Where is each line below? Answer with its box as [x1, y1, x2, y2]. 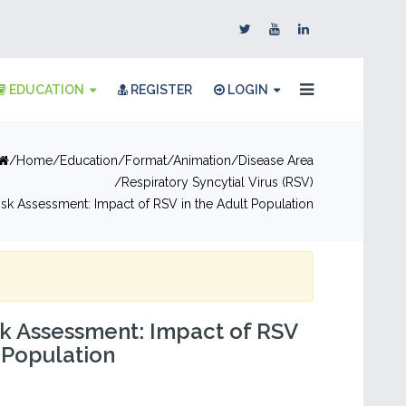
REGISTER [128, 82, 192, 97]
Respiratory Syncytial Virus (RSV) [121, 175, 314, 189]
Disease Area [238, 153, 314, 168]
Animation [173, 153, 231, 168]
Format [125, 153, 167, 168]
